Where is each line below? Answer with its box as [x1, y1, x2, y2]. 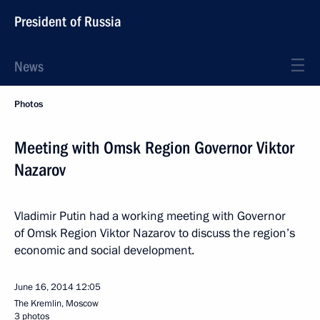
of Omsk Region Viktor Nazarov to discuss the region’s [14, 225, 295, 241]
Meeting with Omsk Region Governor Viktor [14, 138, 294, 158]
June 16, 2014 [14, 281, 74, 294]
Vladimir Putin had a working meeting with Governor [14, 208, 286, 224]
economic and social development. [14, 242, 194, 259]
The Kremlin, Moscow [14, 297, 99, 310]
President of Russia [14, 13, 121, 30]
